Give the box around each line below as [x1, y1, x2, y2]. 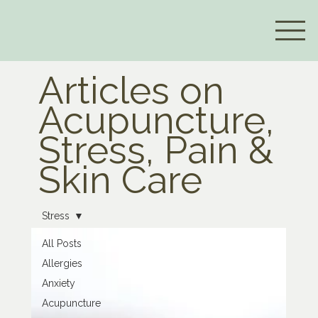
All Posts [42, 238, 82, 250]
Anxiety [42, 278, 76, 290]
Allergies [42, 258, 83, 270]
